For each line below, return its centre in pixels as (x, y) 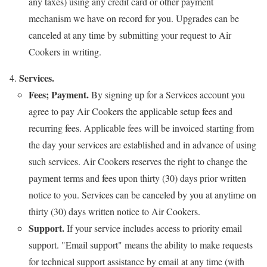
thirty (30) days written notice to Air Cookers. (114, 211)
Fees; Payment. (60, 94)
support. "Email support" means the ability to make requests (141, 244)
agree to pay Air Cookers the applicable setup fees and (131, 111)
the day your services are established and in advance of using (142, 144)
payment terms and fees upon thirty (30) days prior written (137, 178)
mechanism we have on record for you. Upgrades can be (134, 18)
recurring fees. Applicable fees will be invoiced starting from (141, 128)
